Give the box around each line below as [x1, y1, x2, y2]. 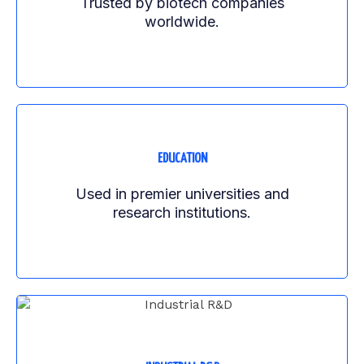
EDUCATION [157, 152, 207, 167]
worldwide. [145, 13, 219, 31]
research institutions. [113, 204, 251, 222]
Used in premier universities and [75, 185, 289, 203]
